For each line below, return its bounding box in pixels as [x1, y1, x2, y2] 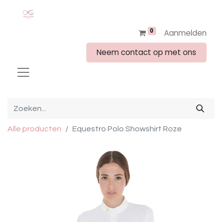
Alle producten [7, 125, 61, 133]
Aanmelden [164, 28, 207, 38]
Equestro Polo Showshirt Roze [72, 125, 182, 133]
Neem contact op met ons [97, 47, 196, 57]
